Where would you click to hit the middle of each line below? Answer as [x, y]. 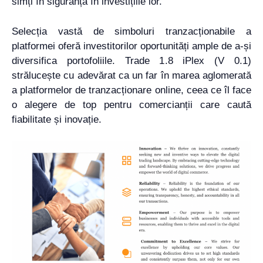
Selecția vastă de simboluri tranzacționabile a [131, 31]
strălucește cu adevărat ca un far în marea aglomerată [131, 75]
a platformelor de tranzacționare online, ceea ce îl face [131, 90]
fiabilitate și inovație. [57, 119]
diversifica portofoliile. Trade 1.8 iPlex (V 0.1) [131, 60]
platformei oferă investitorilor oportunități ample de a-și [131, 46]
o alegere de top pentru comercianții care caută [131, 104]
